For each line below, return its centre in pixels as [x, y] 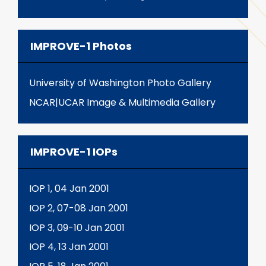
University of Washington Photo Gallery [120, 83]
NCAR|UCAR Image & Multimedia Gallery [122, 102]
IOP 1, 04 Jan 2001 [69, 189]
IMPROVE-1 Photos [81, 46]
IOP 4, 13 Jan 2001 [69, 247]
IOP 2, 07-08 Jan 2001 [79, 208]
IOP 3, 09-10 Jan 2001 [77, 227]
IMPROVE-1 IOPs [74, 152]
